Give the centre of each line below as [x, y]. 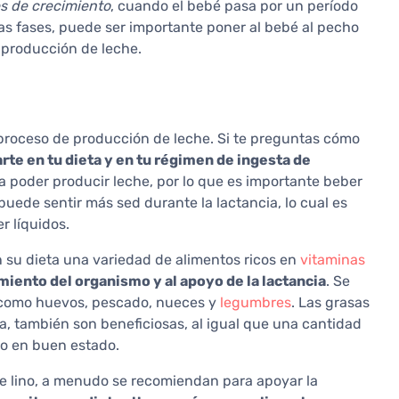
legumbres [256, 303]
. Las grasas [330, 303]
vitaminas [333, 260]
